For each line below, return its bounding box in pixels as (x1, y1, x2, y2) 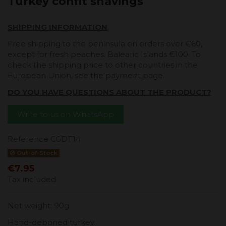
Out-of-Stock (15, 149, 58, 156)
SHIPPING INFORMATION (8, 22, 107, 32)
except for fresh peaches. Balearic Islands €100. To (8, 49, 201, 60)
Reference (8, 134, 48, 144)
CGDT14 (50, 134, 81, 144)
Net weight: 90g (8, 200, 69, 210)
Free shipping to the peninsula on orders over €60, (8, 39, 202, 49)
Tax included (8, 174, 56, 184)
